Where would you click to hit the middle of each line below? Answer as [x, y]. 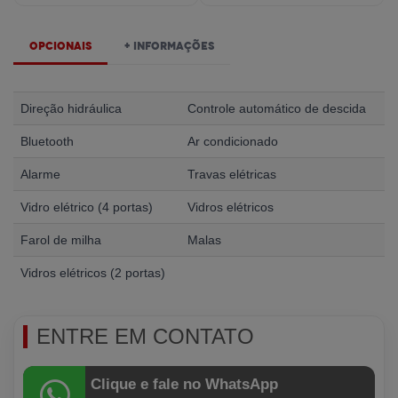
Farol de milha [61, 240]
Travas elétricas [232, 175]
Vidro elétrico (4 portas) [87, 207]
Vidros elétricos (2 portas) [93, 273]
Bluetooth [47, 142]
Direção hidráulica [71, 109]
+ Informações [169, 46]
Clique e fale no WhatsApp [184, 385]
